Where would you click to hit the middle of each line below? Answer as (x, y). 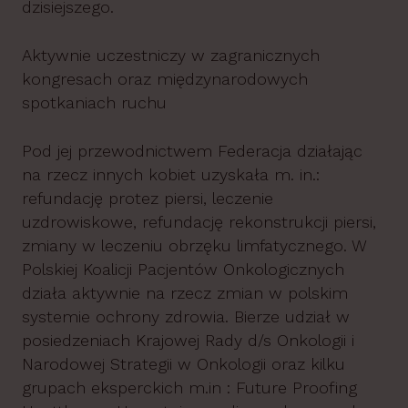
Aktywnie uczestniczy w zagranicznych (171, 55)
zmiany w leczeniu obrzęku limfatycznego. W (194, 245)
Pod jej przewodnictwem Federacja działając (192, 151)
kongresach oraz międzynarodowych (165, 79)
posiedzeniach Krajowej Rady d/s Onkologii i (188, 340)
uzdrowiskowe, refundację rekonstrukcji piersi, (199, 222)
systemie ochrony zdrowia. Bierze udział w (186, 316)
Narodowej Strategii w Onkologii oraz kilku (184, 364)
